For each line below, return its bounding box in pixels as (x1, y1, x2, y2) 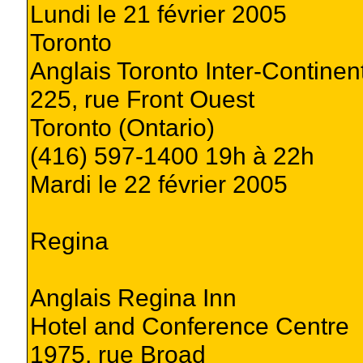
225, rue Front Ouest (29, 84, 254, 113)
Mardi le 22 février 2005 (29, 169, 288, 198)
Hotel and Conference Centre (29, 311, 349, 340)
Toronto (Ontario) (29, 113, 215, 141)
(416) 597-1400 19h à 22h (29, 141, 314, 169)
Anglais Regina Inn (29, 283, 237, 311)
